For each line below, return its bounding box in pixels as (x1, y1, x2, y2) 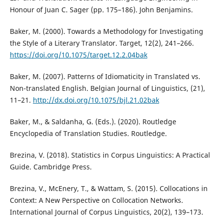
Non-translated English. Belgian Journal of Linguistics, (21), (9, 83, 205, 93)
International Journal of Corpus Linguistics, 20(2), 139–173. (9, 207, 203, 217)
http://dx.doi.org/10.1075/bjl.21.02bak (32, 95, 159, 105)
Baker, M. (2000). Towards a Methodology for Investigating (9, 26, 203, 36)
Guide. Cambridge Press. (9, 162, 92, 172)
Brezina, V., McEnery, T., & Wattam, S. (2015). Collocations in (9, 184, 208, 193)
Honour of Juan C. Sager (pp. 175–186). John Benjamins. (9, 4, 193, 14)
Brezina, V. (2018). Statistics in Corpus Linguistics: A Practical (9, 150, 210, 160)
